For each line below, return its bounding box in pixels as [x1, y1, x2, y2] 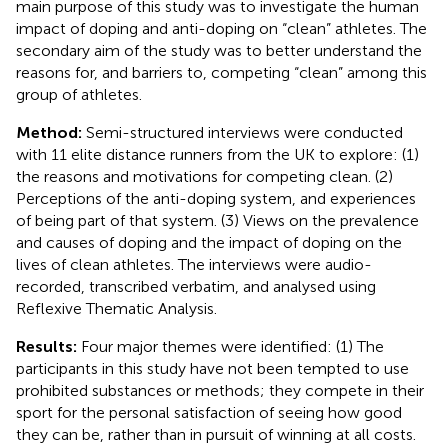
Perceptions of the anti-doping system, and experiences [16, 188, 416, 208]
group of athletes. [16, 84, 142, 104]
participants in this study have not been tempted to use [16, 358, 409, 378]
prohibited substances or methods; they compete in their [16, 380, 424, 400]
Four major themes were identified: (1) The [77, 336, 384, 356]
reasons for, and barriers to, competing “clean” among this [16, 62, 427, 82]
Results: [16, 336, 77, 356]
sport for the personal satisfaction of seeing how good [16, 402, 402, 422]
